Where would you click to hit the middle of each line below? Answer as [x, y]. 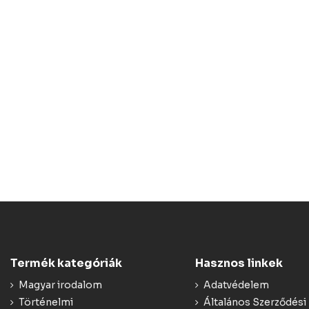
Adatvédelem [236, 285]
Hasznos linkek [239, 263]
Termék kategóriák [66, 263]
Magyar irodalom [60, 285]
